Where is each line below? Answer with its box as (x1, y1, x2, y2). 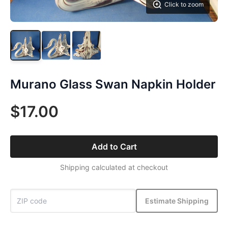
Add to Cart (91, 141, 137, 152)
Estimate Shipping (145, 196, 209, 205)
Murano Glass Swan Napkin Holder (10, 77, 216, 92)
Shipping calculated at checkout (60, 163, 168, 172)
